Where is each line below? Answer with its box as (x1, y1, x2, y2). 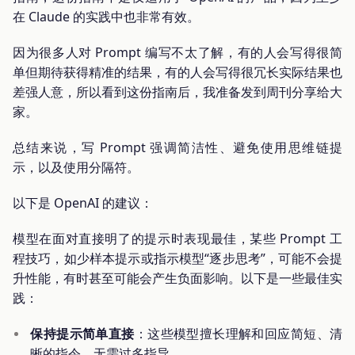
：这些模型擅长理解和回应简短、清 (134, 325, 343, 343)
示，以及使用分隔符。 (13, 158, 139, 177)
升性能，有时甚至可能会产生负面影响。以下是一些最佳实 (13, 269, 342, 288)
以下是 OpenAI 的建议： (13, 194, 153, 212)
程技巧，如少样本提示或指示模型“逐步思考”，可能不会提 (13, 250, 342, 268)
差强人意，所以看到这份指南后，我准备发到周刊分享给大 (13, 83, 342, 101)
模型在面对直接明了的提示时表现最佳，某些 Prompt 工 (13, 230, 342, 248)
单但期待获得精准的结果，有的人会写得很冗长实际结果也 (13, 63, 342, 82)
